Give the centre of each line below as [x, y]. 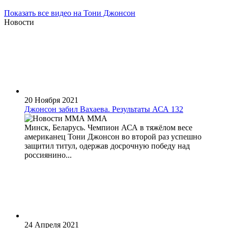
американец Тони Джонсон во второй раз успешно [113, 136]
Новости [19, 22]
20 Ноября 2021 [51, 100]
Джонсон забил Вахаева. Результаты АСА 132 [104, 109]
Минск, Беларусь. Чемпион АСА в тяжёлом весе [108, 127]
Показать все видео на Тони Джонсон [70, 13]
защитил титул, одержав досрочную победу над [107, 146]
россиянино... [48, 155]
